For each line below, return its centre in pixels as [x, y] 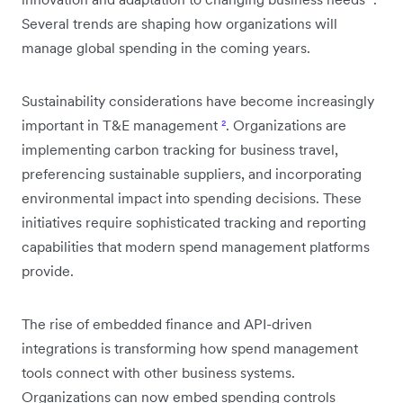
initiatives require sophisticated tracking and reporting [194, 222]
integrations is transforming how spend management [190, 348]
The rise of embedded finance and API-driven [167, 323]
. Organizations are [286, 125]
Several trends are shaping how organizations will [179, 23]
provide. [48, 270]
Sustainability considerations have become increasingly [198, 100]
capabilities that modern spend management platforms [196, 246]
